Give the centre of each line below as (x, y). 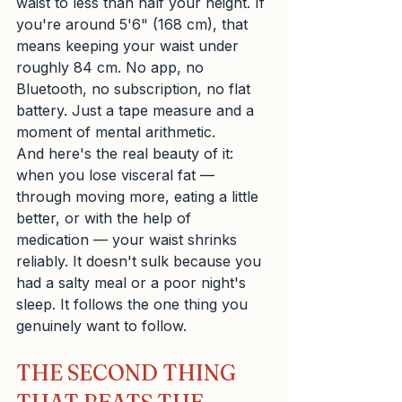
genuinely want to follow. (101, 326)
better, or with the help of (106, 218)
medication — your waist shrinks (129, 240)
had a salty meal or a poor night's (133, 283)
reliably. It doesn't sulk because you (141, 261)
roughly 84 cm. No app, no (112, 67)
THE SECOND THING (128, 373)
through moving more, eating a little (140, 197)
